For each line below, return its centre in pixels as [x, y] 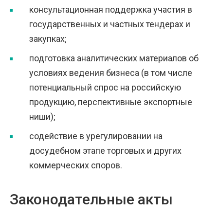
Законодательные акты [91, 199]
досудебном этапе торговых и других [105, 151]
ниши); [42, 117]
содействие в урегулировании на [96, 136]
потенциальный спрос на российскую [105, 87]
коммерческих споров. [76, 165]
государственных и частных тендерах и [110, 24]
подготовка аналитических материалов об [114, 58]
